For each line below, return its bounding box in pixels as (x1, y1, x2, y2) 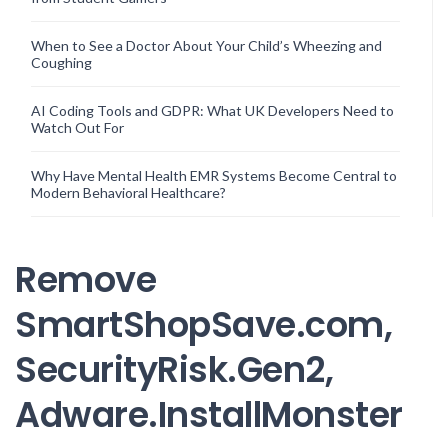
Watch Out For (31, 119, 124, 136)
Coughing (31, 54, 92, 71)
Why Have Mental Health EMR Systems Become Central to (31, 167, 397, 184)
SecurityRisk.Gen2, (15, 345, 333, 394)
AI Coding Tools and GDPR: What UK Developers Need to (31, 102, 394, 119)
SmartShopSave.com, (15, 300, 392, 349)
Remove (15, 255, 156, 304)
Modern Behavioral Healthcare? (31, 184, 226, 201)
